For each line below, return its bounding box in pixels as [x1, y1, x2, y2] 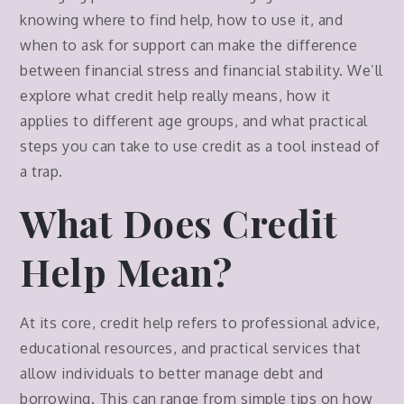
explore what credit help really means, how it [20, 87, 331, 106]
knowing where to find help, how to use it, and [20, 11, 344, 30]
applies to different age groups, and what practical [20, 112, 368, 131]
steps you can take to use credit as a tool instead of [20, 137, 381, 156]
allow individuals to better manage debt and [20, 364, 324, 383]
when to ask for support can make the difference [20, 36, 358, 55]
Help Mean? [20, 246, 233, 298]
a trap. [20, 162, 63, 181]
